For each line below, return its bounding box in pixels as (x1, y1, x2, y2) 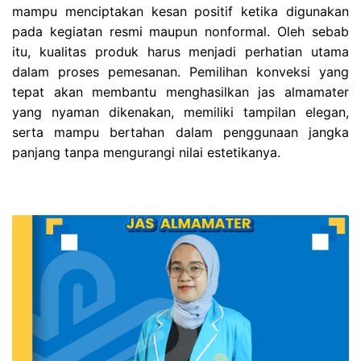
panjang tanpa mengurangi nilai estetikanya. (12, 144, 280, 161)
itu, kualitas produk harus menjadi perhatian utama (12, 44, 349, 60)
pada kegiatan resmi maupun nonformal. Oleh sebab (12, 23, 349, 40)
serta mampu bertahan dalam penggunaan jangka (12, 124, 349, 141)
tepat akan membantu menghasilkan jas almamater (12, 84, 349, 101)
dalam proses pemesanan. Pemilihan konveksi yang (12, 64, 349, 81)
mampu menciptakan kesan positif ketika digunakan (12, 3, 349, 20)
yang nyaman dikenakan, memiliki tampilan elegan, (12, 104, 349, 121)
